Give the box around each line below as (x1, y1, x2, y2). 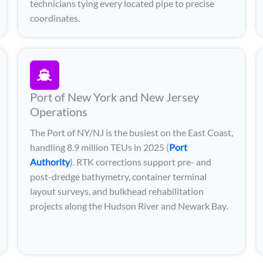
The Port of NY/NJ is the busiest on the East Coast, (29, 126, 233, 138)
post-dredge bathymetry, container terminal (29, 170, 207, 182)
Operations (29, 104, 87, 119)
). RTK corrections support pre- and (69, 156, 211, 167)
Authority (29, 156, 70, 167)
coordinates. (29, 12, 80, 23)
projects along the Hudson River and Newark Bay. (29, 200, 228, 211)
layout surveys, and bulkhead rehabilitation (29, 185, 204, 197)
